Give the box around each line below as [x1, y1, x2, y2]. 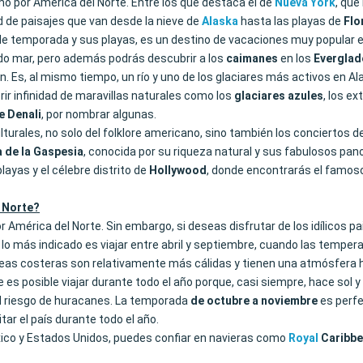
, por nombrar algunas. [41, 108, 156, 121]
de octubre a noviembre [190, 294, 318, 307]
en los [278, 52, 314, 65]
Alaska [202, 15, 238, 28]
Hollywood [149, 164, 207, 177]
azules [288, 89, 323, 102]
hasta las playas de [238, 15, 344, 28]
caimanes [226, 52, 278, 65]
